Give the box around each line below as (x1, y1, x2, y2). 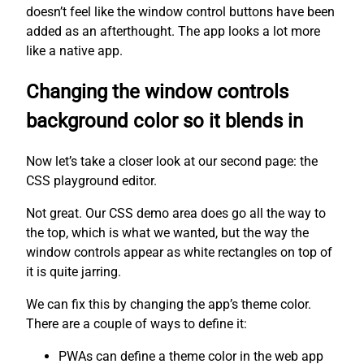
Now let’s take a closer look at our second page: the (26, 153, 318, 169)
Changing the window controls (26, 80, 288, 103)
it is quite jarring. (26, 263, 121, 279)
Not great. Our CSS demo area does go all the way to (26, 205, 326, 221)
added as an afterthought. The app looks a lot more (26, 23, 320, 39)
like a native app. (26, 42, 123, 58)
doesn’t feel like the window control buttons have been (26, 3, 335, 19)
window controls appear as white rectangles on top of (26, 244, 332, 260)
